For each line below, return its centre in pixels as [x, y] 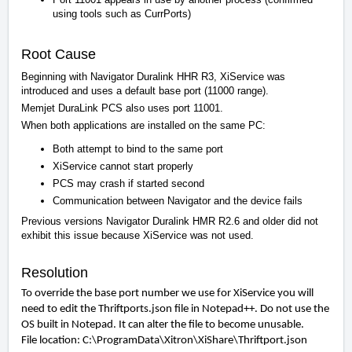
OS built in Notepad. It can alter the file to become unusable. [163, 325]
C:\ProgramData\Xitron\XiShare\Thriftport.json [195, 341]
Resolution [55, 273]
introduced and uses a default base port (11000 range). [145, 91]
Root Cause [59, 55]
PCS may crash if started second [128, 184]
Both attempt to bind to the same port [138, 149]
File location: [52, 341]
